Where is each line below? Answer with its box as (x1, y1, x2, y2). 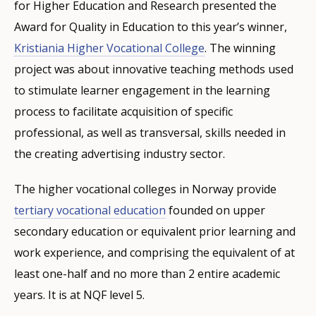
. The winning (205, 39, 276, 56)
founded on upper (166, 202, 265, 218)
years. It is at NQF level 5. (14, 286, 145, 303)
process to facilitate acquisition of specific (14, 103, 233, 119)
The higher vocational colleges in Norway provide (14, 181, 276, 197)
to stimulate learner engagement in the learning (14, 82, 270, 98)
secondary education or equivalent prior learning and (14, 223, 296, 239)
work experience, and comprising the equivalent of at (14, 244, 295, 260)
